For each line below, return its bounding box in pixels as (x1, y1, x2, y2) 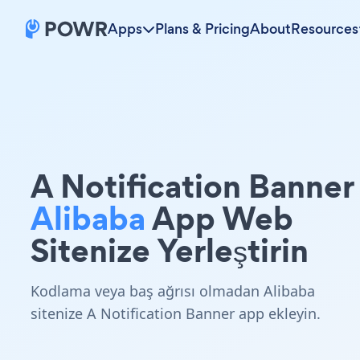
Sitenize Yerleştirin (31, 227, 309, 273)
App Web (145, 195, 293, 241)
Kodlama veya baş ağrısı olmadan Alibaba (31, 281, 315, 301)
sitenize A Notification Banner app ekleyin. (31, 304, 321, 323)
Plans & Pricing (155, 19, 250, 39)
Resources (291, 19, 358, 39)
